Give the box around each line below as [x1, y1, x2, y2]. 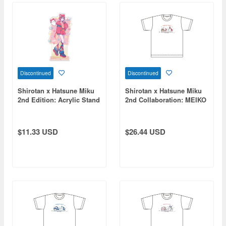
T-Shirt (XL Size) [125, 104, 176, 114]
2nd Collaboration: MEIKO [125, 95, 206, 104]
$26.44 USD [125, 126, 165, 137]
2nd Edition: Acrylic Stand [18, 95, 100, 104]
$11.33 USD [18, 126, 58, 137]
